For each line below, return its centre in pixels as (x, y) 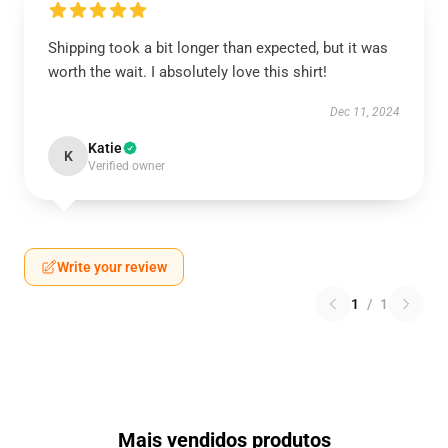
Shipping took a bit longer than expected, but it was (218, 48)
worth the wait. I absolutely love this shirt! (187, 72)
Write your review (112, 267)
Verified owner (126, 166)
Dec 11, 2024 (365, 112)
